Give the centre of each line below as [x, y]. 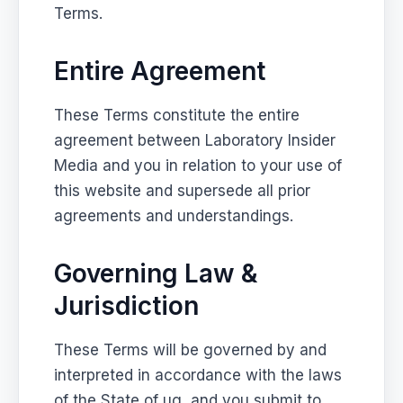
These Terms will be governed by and [191, 349]
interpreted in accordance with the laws [198, 375]
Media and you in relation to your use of [198, 165]
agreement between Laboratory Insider [195, 140]
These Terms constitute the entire [177, 115]
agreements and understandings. [174, 215]
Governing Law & [156, 273]
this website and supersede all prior [183, 190]
